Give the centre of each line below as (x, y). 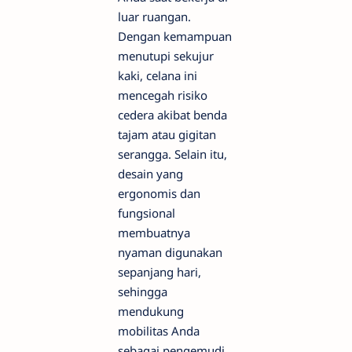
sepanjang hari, (159, 272)
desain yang (150, 174)
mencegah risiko (163, 95)
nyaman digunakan (170, 253)
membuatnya (154, 233)
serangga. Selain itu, (172, 154)
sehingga (143, 292)
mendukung (151, 312)
